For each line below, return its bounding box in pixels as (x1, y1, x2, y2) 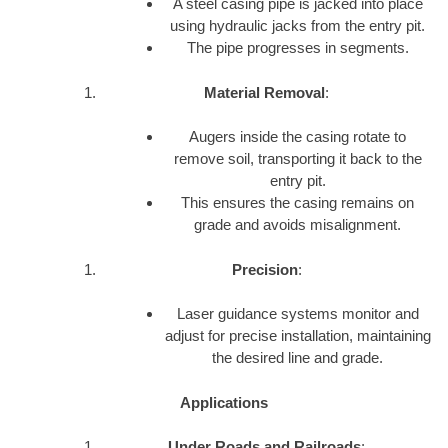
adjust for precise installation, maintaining (164, 327, 431, 345)
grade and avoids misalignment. (194, 216, 402, 234)
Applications (180, 393, 268, 411)
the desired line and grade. (212, 349, 384, 367)
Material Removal (204, 83, 325, 101)
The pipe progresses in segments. (186, 39, 409, 57)
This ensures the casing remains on (181, 194, 415, 212)
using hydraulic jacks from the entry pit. (170, 17, 426, 35)
